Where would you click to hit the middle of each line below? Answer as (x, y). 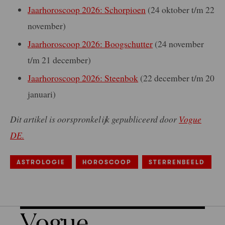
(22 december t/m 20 (177, 78)
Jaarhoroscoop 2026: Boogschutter (90, 44)
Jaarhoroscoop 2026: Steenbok (83, 78)
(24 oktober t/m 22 (180, 9)
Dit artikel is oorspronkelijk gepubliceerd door (94, 119)
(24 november (179, 44)
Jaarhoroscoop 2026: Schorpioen (87, 9)
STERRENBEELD (177, 162)
